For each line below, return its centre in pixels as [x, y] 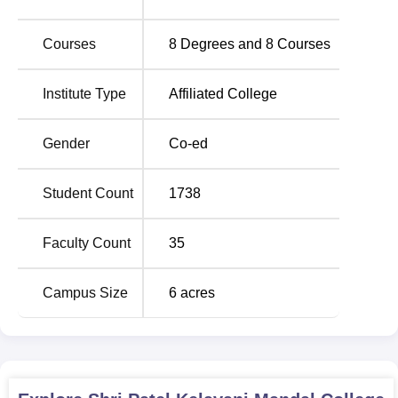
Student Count [88, 193]
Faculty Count [87, 243]
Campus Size [85, 293]
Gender [66, 143]
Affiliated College [223, 94]
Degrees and [219, 44]
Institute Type [84, 94]
